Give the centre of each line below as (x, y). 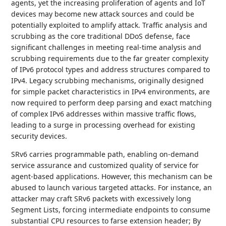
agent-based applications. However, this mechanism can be (112, 176)
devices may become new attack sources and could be (103, 14)
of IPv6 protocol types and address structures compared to (111, 69)
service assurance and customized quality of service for (105, 165)
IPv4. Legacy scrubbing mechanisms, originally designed (108, 80)
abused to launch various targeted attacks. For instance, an (112, 187)
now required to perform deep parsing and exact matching (112, 103)
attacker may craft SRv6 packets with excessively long (101, 199)
